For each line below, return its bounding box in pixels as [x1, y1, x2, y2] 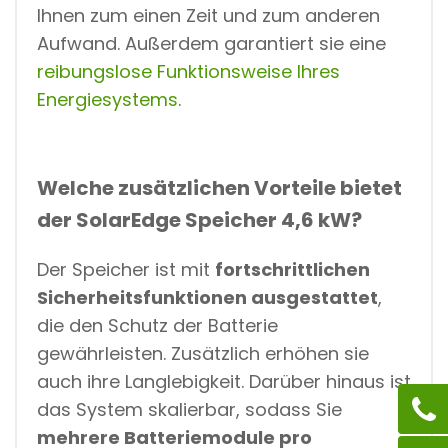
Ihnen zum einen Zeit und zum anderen [37, 2, 380, 28]
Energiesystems [37, 86, 178, 112]
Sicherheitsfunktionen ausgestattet [37, 284, 378, 310]
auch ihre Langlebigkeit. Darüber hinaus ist [37, 368, 411, 394]
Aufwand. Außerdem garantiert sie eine [37, 30, 386, 56]
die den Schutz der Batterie [37, 312, 278, 338]
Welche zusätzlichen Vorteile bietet [37, 173, 402, 202]
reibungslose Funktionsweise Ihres [37, 58, 340, 84]
